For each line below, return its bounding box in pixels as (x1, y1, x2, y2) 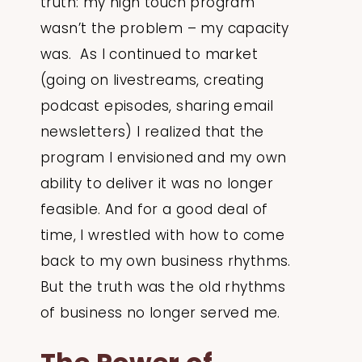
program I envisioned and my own (40, 147, 287, 167)
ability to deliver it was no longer (40, 173, 273, 193)
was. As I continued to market (40, 44, 258, 64)
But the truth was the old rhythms (40, 276, 286, 297)
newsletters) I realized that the (40, 121, 264, 141)
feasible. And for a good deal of (40, 199, 268, 219)
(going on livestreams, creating (40, 69, 264, 90)
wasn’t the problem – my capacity (40, 18, 289, 38)
